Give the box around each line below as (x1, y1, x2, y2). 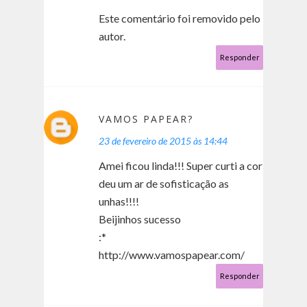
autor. (99, 29, 125, 43)
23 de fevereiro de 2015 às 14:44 (99, 135, 228, 147)
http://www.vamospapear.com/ (99, 248, 245, 262)
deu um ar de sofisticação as (99, 177, 229, 191)
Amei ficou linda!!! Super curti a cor (99, 159, 262, 173)
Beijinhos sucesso (99, 212, 181, 226)
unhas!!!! (99, 195, 139, 208)
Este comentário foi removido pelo (99, 12, 260, 25)
